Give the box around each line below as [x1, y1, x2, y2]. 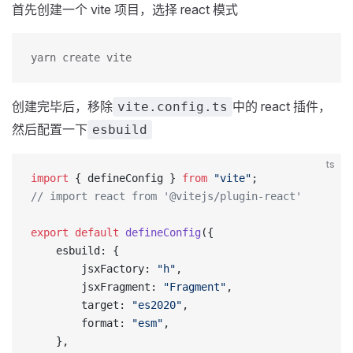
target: [31, 299, 132, 311]
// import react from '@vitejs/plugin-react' [31, 190, 302, 203]
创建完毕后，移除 [12, 98, 113, 114]
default [69, 226, 119, 239]
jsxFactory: [31, 262, 157, 275]
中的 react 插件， [232, 98, 331, 114]
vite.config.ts [117, 99, 228, 114]
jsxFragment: [31, 281, 163, 293]
